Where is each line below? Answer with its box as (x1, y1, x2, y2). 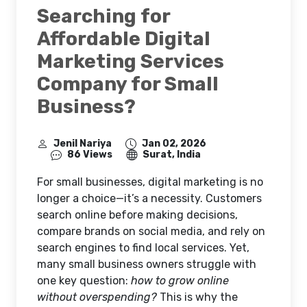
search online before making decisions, (37, 208, 238, 221)
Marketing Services (37, 50, 224, 73)
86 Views (67, 149, 112, 160)
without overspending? (37, 291, 157, 304)
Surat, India (143, 149, 201, 160)
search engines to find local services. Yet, (37, 241, 249, 254)
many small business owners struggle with (37, 258, 256, 271)
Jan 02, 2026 (142, 138, 206, 149)
